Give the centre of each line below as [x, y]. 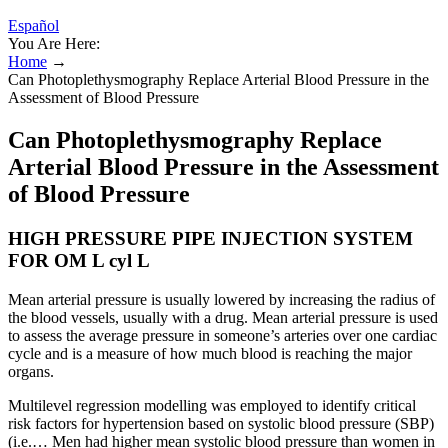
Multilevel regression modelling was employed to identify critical [212, 405]
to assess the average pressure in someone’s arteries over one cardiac [222, 335]
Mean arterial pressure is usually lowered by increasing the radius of [221, 299]
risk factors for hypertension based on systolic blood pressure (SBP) [221, 423]
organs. [31, 371]
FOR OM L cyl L [79, 260]
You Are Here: [54, 43]
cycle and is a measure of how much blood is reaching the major [210, 353]
